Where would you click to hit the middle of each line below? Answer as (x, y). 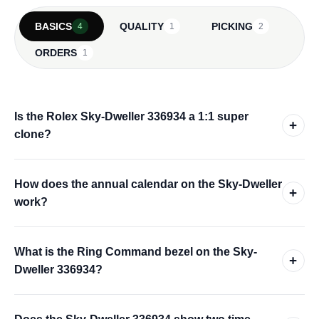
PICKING (232, 27)
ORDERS (56, 53)
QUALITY (142, 27)
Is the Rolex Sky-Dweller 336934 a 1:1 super (131, 117)
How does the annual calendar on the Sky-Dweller (148, 184)
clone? (33, 135)
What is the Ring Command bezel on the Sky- (136, 252)
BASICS (53, 27)
